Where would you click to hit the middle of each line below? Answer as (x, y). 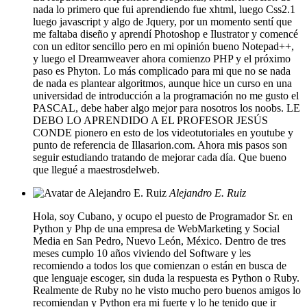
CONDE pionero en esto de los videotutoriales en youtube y (163, 133)
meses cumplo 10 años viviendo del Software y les (142, 254)
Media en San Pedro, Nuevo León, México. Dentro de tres (159, 241)
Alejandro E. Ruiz (208, 193)
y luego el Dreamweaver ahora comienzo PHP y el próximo (162, 59)
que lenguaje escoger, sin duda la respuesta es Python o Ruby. (166, 278)
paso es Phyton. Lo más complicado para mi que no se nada (162, 71)
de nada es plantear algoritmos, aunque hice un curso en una (162, 84)
